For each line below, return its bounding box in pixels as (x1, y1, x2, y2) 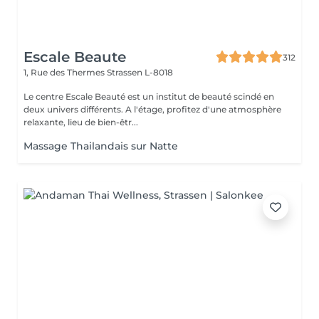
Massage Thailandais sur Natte (23, 140, 178, 152)
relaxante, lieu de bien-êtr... (23, 117, 138, 127)
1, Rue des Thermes (23, 67, 107, 78)
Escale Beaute (23, 48, 126, 66)
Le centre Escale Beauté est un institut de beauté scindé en (23, 91, 274, 102)
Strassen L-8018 (107, 67, 173, 78)
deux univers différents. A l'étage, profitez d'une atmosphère (23, 104, 125, 115)
